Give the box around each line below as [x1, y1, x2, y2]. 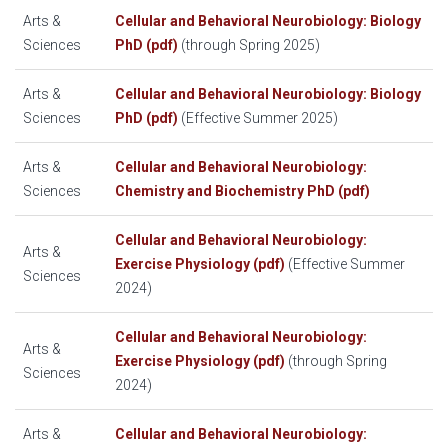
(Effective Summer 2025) [178, 110, 338, 127]
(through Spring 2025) [181, 37, 320, 54]
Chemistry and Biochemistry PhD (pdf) [115, 183, 370, 200]
